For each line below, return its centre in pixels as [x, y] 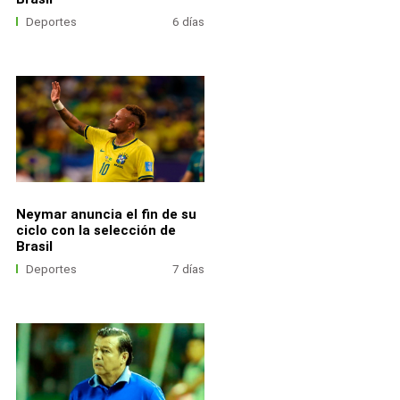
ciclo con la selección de [96, 231]
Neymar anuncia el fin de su [106, 215]
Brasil [34, 247]
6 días [189, 22]
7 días [189, 269]
